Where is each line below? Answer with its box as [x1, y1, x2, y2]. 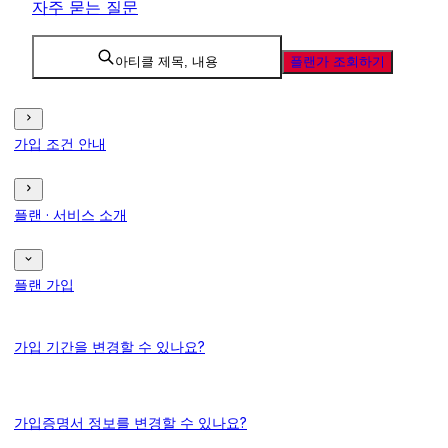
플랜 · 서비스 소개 [14, 205, 127, 223]
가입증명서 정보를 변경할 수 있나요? [14, 413, 247, 431]
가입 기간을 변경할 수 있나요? [14, 337, 205, 355]
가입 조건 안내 [14, 135, 106, 153]
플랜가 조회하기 [290, 54, 385, 69]
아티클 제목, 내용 [114, 54, 218, 69]
